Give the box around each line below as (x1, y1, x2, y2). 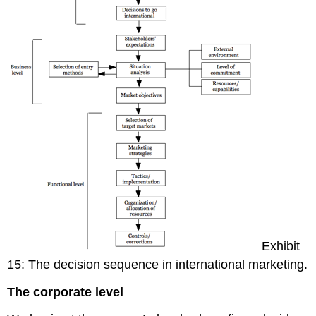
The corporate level (7, 284, 124, 299)
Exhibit (262, 238, 300, 253)
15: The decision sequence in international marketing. (7, 257, 308, 272)
